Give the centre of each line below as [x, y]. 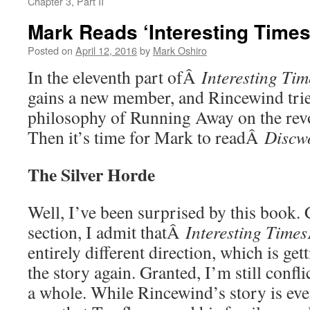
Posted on [50, 50]
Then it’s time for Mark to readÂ [146, 137]
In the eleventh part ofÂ [115, 77]
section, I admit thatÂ [107, 232]
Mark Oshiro [180, 50]
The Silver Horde [91, 174]
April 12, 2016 [106, 50]
